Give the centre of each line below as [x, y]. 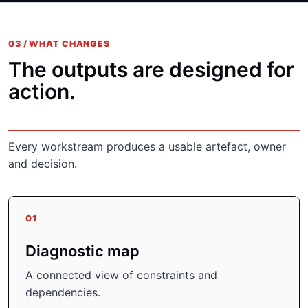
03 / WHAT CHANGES [59, 44]
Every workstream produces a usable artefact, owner [147, 146]
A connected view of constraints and [121, 275]
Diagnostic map [82, 251]
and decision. [43, 164]
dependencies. [63, 292]
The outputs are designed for [151, 69]
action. [42, 91]
